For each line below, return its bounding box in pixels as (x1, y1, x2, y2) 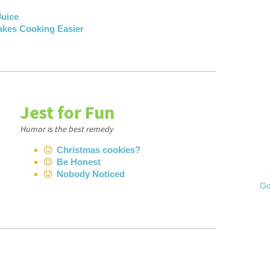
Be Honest (56, 157, 101, 167)
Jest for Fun (19, 101, 115, 124)
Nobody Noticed (56, 169, 125, 179)
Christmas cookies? (56, 145, 140, 155)
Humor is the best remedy (19, 124, 113, 134)
